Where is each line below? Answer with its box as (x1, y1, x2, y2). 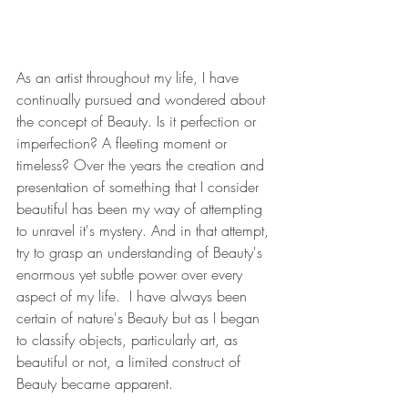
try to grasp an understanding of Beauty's (16, 242, 267, 263)
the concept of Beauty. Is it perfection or (16, 111, 260, 132)
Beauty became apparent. (16, 373, 178, 394)
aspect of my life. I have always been (16, 286, 251, 307)
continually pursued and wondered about (16, 89, 270, 110)
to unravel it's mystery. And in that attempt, (16, 220, 273, 241)
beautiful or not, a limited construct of (16, 352, 245, 372)
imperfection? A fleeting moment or (16, 133, 231, 154)
